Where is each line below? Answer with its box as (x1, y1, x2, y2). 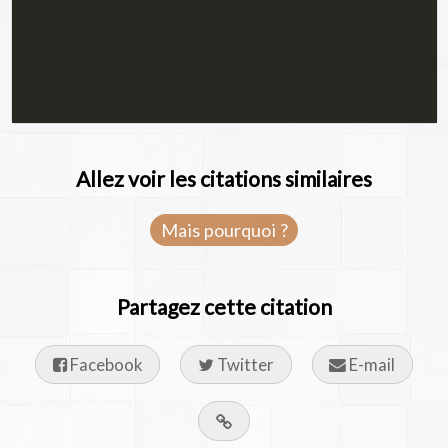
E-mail (346, 354, 396, 376)
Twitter (214, 354, 274, 376)
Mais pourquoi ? (160, 218, 288, 241)
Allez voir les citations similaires (76, 165, 372, 191)
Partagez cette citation (116, 293, 332, 319)
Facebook (66, 354, 143, 376)
